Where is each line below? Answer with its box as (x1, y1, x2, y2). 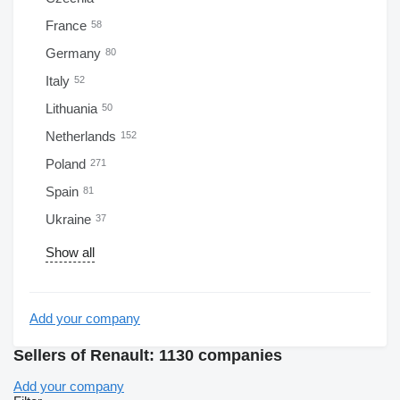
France (46, 18, 90, 33)
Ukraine (46, 212, 95, 227)
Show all (46, 245, 95, 260)
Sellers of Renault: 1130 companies (13, 346, 282, 364)
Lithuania (46, 101, 101, 116)
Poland (46, 156, 89, 171)
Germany (46, 46, 104, 61)
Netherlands (46, 129, 120, 144)
